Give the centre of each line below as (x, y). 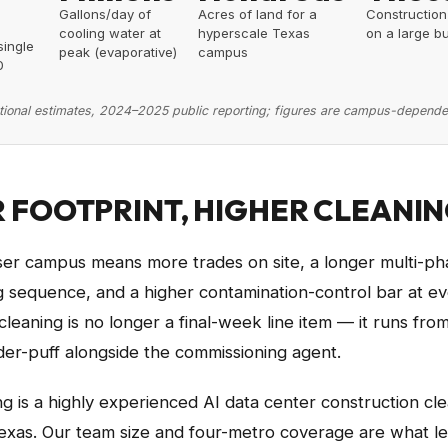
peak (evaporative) (117, 52)
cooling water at (109, 33)
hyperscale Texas (254, 33)
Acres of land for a (257, 14)
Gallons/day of (104, 14)
